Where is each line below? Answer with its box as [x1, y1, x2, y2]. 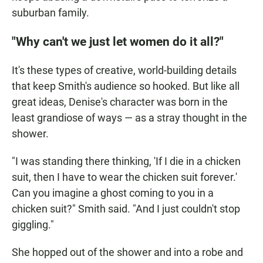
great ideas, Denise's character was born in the [12, 96, 228, 109]
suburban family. [12, 6, 89, 19]
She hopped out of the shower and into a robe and [12, 246, 243, 259]
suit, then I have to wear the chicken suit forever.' [12, 171, 237, 184]
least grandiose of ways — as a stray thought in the [12, 112, 247, 124]
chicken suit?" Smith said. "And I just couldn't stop [12, 203, 240, 215]
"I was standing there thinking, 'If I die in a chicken [12, 155, 241, 168]
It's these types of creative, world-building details [12, 64, 237, 77]
